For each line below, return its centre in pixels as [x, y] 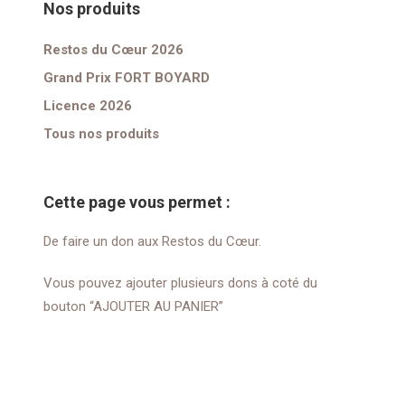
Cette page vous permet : [137, 202]
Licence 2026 [87, 106]
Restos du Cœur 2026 [113, 50]
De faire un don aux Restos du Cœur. [152, 241]
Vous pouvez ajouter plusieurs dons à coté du [180, 283]
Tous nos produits [101, 134]
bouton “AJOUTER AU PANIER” [133, 306]
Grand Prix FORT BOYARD [126, 78]
